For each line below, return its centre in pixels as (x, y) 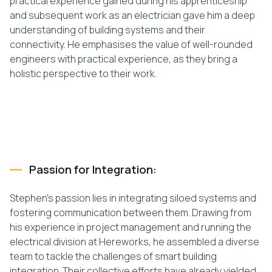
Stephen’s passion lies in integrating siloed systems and (133, 198)
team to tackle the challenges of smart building (113, 257)
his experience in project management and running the (131, 227)
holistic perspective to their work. (83, 74)
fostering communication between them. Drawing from (131, 213)
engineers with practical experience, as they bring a (124, 59)
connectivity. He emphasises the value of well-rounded (131, 45)
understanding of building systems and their (107, 30)
